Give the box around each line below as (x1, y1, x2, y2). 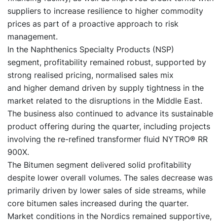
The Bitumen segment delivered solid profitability (7, 159, 191, 170)
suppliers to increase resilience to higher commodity (7, 5, 203, 16)
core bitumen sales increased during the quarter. (7, 198, 188, 208)
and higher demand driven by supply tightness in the (7, 82, 204, 93)
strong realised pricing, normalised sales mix (7, 70, 174, 80)
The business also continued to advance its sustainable (7, 108, 213, 118)
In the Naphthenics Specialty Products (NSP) (7, 44, 174, 54)
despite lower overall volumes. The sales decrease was (7, 172, 213, 183)
